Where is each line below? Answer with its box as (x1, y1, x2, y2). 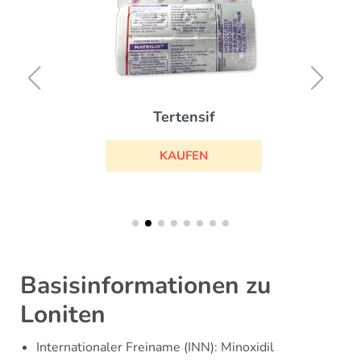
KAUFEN (156, 147, 205, 164)
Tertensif (149, 106, 212, 127)
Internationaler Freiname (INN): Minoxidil (36, 338, 274, 356)
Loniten (20, 298, 106, 331)
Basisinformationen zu (20, 269, 271, 302)
